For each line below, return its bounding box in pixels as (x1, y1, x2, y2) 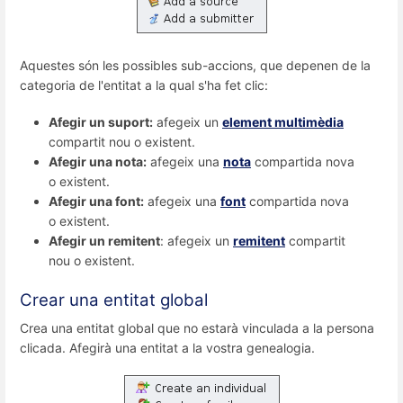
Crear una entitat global (20, 289, 208, 310)
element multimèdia (222, 114, 344, 130)
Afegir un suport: (49, 114, 153, 130)
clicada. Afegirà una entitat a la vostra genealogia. (20, 339, 315, 355)
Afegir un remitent (49, 233, 160, 249)
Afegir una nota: (49, 154, 147, 170)
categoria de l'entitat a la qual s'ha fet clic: (20, 77, 268, 94)
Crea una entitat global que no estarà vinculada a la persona (20, 319, 374, 336)
